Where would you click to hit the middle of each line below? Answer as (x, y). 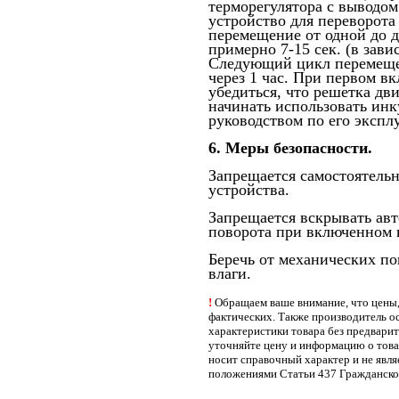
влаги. (230, 273)
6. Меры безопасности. (290, 148)
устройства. (249, 190)
